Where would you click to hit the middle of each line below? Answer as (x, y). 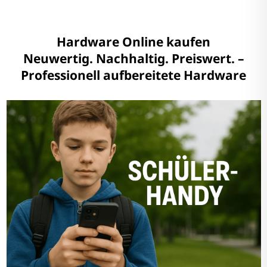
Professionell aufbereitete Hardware (133, 75)
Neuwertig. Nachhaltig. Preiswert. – (133, 58)
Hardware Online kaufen (133, 41)
